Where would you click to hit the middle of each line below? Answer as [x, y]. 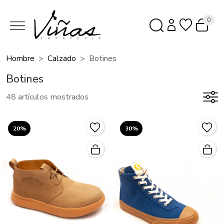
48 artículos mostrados [47, 97]
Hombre [20, 58]
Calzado [62, 58]
